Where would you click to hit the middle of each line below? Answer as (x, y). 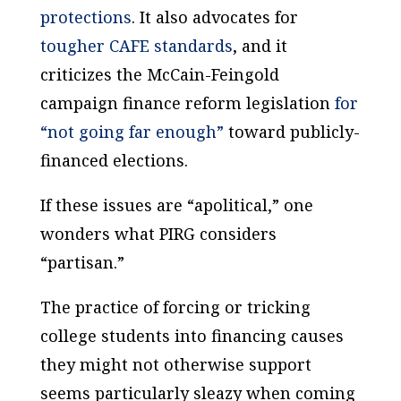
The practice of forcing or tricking (175, 307)
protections (85, 17)
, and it (260, 46)
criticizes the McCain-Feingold (159, 74)
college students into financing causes (192, 336)
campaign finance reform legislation (187, 103)
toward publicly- (291, 132)
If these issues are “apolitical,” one (176, 205)
